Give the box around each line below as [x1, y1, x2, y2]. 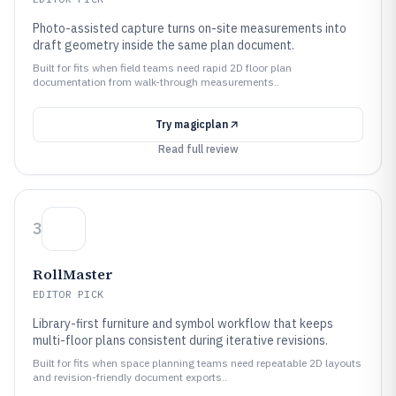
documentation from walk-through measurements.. [33, 75, 279, 88]
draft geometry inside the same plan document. [33, 37, 294, 53]
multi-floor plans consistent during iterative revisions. [33, 332, 328, 348]
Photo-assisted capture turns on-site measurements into [33, 20, 346, 36]
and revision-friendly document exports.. [33, 370, 227, 384]
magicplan [174, 118, 228, 131]
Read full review [157, 142, 239, 156]
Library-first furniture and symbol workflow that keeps [33, 316, 333, 331]
